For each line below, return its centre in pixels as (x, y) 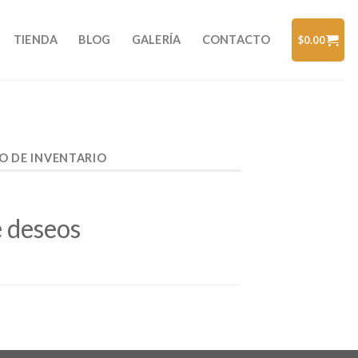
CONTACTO (236, 40)
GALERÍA (156, 40)
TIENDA (36, 40)
